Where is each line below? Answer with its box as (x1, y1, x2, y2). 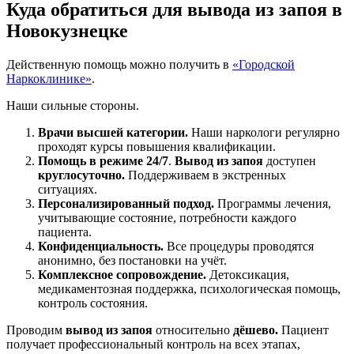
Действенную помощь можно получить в (6, 58, 232, 72)
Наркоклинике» (6, 72, 92, 86)
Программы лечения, (217, 197, 331, 211)
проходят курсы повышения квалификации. (38, 140, 276, 154)
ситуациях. (38, 183, 97, 197)
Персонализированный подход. (38, 197, 217, 211)
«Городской (232, 58, 295, 72)
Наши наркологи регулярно (188, 126, 340, 140)
